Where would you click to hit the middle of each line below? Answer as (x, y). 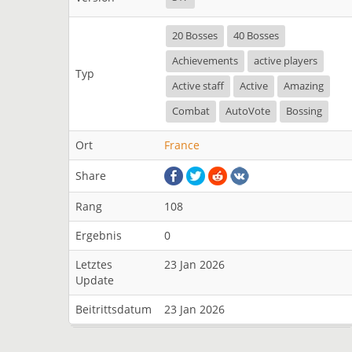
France (182, 145)
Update (95, 280)
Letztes (94, 264)
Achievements (205, 61)
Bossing (304, 111)
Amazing (304, 86)
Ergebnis (99, 235)
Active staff (198, 86)
